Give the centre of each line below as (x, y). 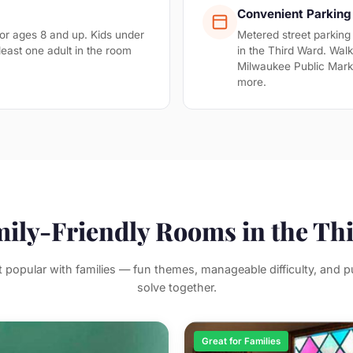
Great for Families (241, 341)
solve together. (176, 287)
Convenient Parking (294, 14)
